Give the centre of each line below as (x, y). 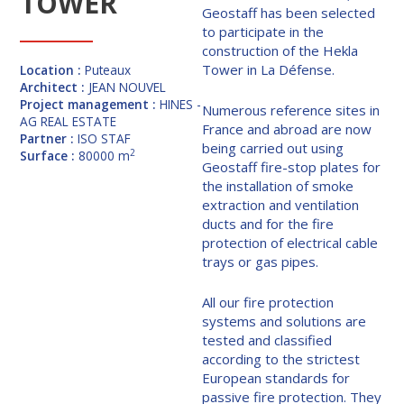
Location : (53, 69)
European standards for (276, 378)
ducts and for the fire (268, 224)
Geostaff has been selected (289, 13)
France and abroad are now (287, 129)
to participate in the (263, 32)
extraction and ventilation (280, 205)
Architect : (55, 87)
